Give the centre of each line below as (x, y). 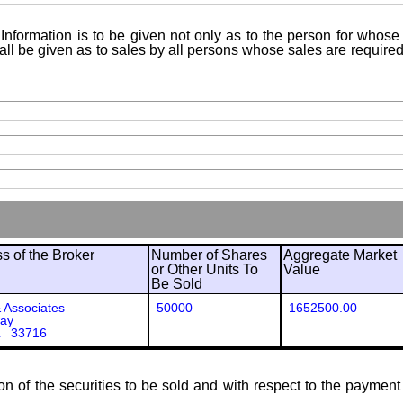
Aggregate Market (340, 255)
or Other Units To (205, 269)
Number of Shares (209, 255)
